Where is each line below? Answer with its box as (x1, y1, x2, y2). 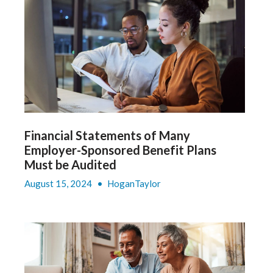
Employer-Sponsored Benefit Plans (24, 142, 216, 157)
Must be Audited (24, 157, 116, 172)
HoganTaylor (107, 177, 161, 189)
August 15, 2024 (24, 177, 94, 189)
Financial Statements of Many (24, 127, 190, 143)
